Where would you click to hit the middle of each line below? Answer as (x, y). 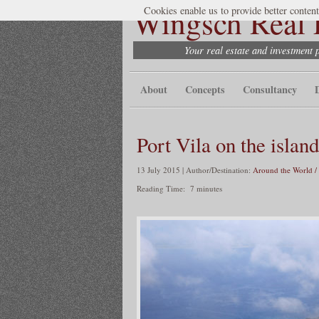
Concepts (205, 89)
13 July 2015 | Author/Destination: (195, 169)
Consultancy (270, 89)
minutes (209, 188)
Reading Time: (162, 188)
